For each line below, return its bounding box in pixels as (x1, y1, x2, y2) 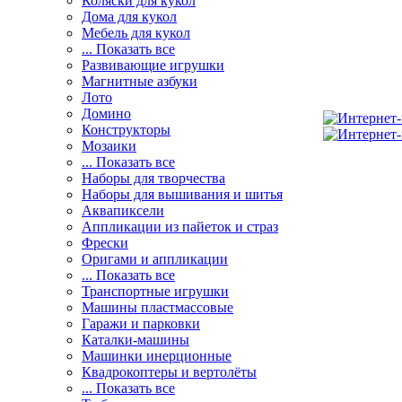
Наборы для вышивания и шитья (82, 187, 283, 202)
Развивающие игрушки (82, 57, 224, 73)
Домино (82, 106, 131, 121)
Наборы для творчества (82, 170, 225, 186)
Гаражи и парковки (82, 316, 200, 331)
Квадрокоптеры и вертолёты (82, 364, 257, 380)
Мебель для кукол (82, 25, 190, 40)
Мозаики (82, 138, 136, 153)
